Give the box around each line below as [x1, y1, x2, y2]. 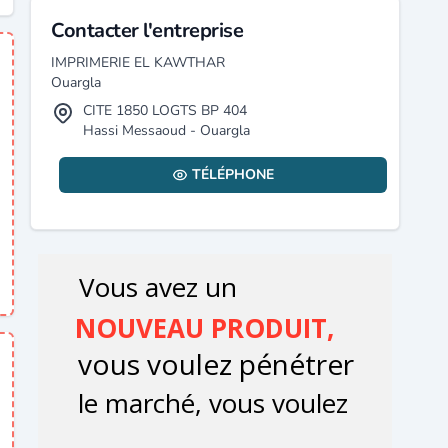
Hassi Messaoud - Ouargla [83, 121, 251, 140]
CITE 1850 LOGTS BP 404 [83, 101, 248, 120]
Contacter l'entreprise [51, 17, 244, 44]
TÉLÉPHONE [192, 165, 275, 184]
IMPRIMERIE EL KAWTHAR [51, 53, 226, 72]
